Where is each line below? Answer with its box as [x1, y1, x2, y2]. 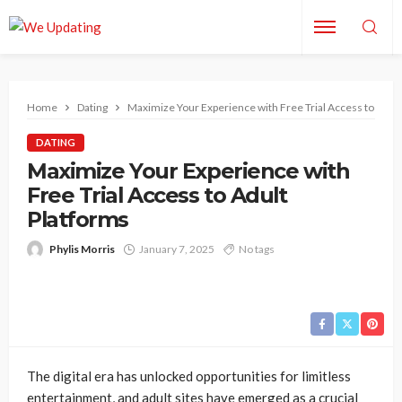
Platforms [27, 206, 129, 232]
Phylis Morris [49, 242, 115, 256]
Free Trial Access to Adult [27, 182, 287, 208]
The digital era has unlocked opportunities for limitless [27, 368, 351, 384]
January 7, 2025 [139, 242, 214, 256]
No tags [239, 242, 275, 256]
